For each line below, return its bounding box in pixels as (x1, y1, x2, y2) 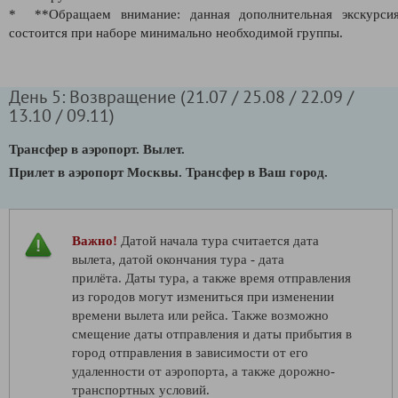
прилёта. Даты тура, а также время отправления (72, 270, 351, 285)
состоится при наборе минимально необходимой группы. (9, 25, 343, 40)
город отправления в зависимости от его (72, 345, 308, 360)
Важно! (72, 233, 117, 248)
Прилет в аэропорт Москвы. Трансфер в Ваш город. (9, 164, 328, 179)
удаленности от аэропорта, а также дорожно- (72, 363, 335, 378)
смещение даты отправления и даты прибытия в (72, 326, 352, 341)
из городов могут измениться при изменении (72, 289, 334, 304)
